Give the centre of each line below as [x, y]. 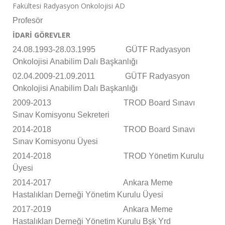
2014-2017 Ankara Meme [93, 183]
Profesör [28, 21]
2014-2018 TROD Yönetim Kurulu [108, 156]
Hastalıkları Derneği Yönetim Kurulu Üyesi [88, 195]
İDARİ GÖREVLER [41, 35]
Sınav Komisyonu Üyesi [55, 142]
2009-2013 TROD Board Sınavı [104, 103]
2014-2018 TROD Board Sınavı [104, 130]
